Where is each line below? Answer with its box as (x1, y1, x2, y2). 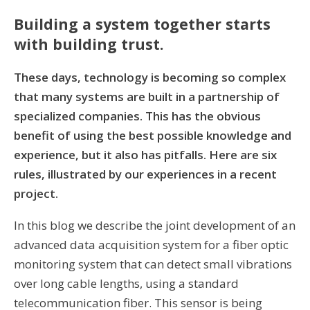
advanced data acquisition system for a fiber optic (14, 236, 289, 253)
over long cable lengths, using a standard (14, 275, 239, 291)
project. (14, 185, 61, 201)
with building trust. (14, 33, 163, 54)
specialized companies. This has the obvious (14, 107, 261, 124)
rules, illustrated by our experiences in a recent (14, 165, 277, 182)
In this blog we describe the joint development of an (14, 217, 295, 233)
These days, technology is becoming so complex (14, 69, 286, 85)
